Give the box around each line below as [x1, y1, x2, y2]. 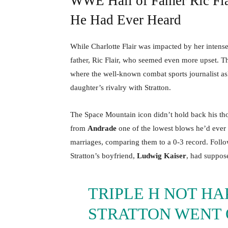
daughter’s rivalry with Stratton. [70, 83, 171, 92]
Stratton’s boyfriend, [70, 151, 137, 160]
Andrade [88, 124, 117, 132]
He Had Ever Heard [70, 12, 181, 27]
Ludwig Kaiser [137, 151, 186, 160]
